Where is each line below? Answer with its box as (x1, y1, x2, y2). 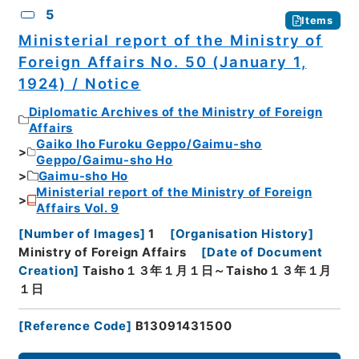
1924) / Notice (18, 75, 141, 93)
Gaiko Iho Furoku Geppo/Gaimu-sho (36, 136, 262, 151)
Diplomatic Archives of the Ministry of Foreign (28, 104, 323, 119)
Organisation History (175, 227, 309, 242)
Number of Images (23, 227, 140, 242)
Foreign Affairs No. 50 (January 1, (18, 53, 307, 71)
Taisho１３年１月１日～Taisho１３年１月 (83, 264, 333, 279)
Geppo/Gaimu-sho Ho (36, 152, 173, 167)
